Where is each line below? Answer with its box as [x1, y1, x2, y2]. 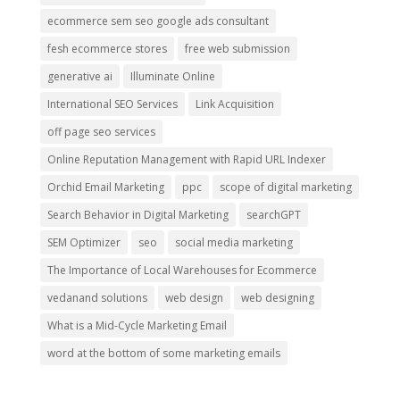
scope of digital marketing [219, 179, 352, 195]
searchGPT [246, 206, 301, 222]
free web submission [184, 40, 290, 56]
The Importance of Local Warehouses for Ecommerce [46, 262, 317, 278]
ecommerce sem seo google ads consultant [46, 12, 269, 29]
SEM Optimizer [46, 234, 121, 250]
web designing [240, 289, 314, 305]
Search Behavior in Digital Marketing [46, 206, 229, 222]
